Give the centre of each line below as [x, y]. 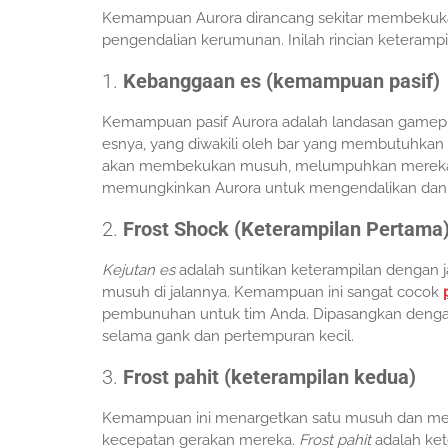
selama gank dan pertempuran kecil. [228, 336]
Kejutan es [138, 270]
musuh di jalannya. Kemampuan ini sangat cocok [272, 292]
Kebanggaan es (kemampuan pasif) [281, 81]
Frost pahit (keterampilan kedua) [269, 377]
